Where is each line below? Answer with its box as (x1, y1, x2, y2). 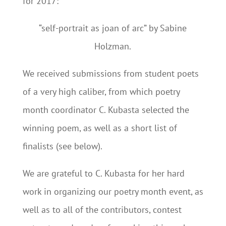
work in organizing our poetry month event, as (22, 186, 203, 197)
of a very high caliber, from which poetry (22, 86, 180, 97)
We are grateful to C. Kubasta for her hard (22, 167, 185, 179)
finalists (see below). (22, 140, 102, 152)
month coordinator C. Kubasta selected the (22, 104, 189, 116)
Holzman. (94, 40, 132, 52)
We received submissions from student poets (22, 68, 199, 79)
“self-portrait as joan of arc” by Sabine (39, 22, 187, 34)
